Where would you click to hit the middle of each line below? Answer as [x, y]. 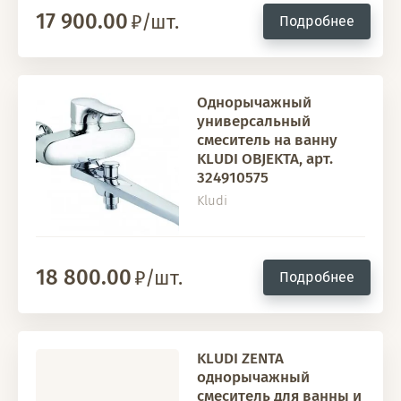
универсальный [254, 121]
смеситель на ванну [267, 140]
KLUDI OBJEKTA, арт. [265, 159]
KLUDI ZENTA [240, 358]
